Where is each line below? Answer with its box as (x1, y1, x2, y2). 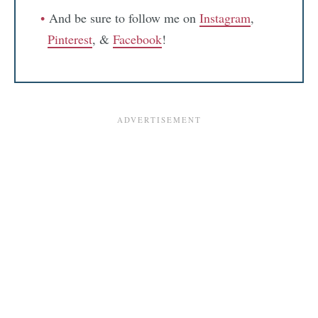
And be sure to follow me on (49, 9, 199, 27)
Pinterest (48, 31, 92, 48)
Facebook (113, 31, 162, 48)
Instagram (199, 9, 251, 27)
